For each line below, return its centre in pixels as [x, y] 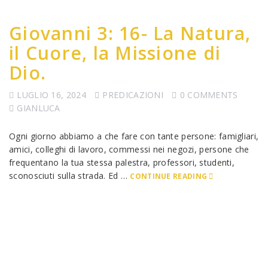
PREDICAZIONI [133, 95]
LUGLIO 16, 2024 [51, 95]
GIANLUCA [39, 108]
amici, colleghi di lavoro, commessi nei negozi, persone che [129, 149]
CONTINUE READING [169, 176]
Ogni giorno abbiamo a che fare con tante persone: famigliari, [134, 136]
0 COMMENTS [209, 95]
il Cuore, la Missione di [115, 53]
